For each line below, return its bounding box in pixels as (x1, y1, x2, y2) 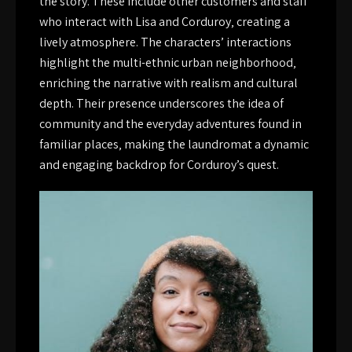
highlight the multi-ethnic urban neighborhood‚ (39, 54, 296, 71)
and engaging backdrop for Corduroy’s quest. (39, 156, 279, 174)
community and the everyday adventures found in (39, 115, 302, 133)
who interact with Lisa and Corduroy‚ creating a (39, 13, 290, 31)
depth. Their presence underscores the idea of (39, 95, 284, 112)
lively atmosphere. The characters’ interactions (39, 34, 291, 51)
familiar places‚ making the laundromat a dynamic (39, 136, 309, 153)
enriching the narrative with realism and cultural (39, 75, 298, 92)
